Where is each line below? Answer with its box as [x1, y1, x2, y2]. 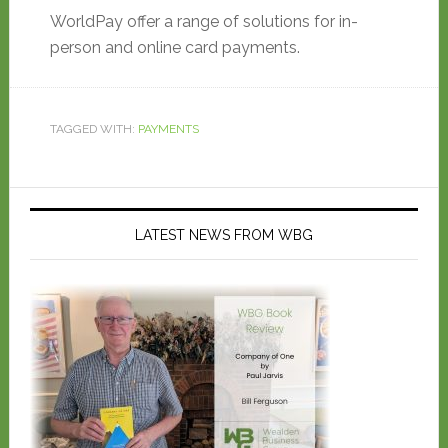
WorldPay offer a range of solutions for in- [49, 12, 358, 31]
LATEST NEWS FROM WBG [134, 227, 313, 243]
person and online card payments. [49, 38, 300, 57]
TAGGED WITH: [49, 122, 138, 136]
